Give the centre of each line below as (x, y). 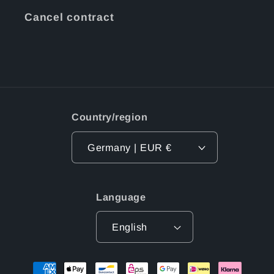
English (130, 227)
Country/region (110, 117)
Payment (51, 262)
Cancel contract (69, 17)
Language (121, 197)
